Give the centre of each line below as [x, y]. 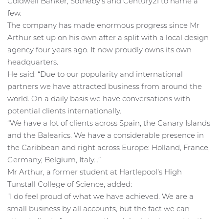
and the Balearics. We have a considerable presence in [106, 135]
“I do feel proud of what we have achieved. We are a [100, 197]
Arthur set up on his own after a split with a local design [108, 38]
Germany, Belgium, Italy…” [54, 160]
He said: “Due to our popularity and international [95, 74]
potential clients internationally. [64, 111]
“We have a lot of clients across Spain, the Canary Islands [109, 123]
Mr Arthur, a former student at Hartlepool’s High [95, 172]
